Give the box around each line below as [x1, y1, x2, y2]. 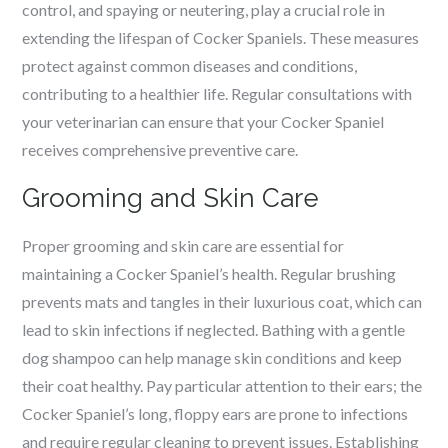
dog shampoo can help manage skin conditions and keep [22, 348, 403, 367]
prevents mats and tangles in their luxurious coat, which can [22, 292, 423, 311]
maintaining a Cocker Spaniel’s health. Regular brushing [22, 264, 397, 283]
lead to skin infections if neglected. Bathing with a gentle [22, 320, 406, 339]
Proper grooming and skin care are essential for [22, 236, 345, 255]
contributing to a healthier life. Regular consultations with [22, 84, 413, 103]
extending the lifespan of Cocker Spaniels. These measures [22, 28, 420, 47]
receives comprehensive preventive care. [22, 140, 299, 159]
